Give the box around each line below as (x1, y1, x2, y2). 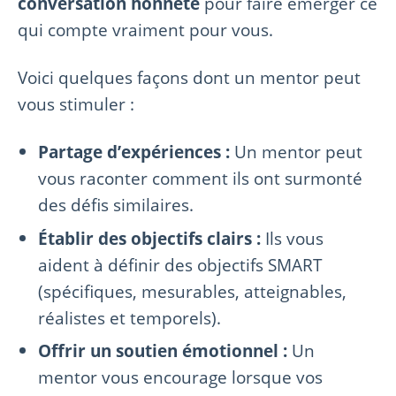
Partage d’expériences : (38, 139, 231, 164)
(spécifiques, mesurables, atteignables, (38, 278, 347, 303)
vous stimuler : (18, 91, 134, 116)
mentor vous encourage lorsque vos (38, 365, 324, 390)
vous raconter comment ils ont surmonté (38, 165, 363, 190)
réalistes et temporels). (38, 305, 222, 330)
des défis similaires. (38, 192, 194, 217)
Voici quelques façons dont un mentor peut (18, 65, 361, 89)
